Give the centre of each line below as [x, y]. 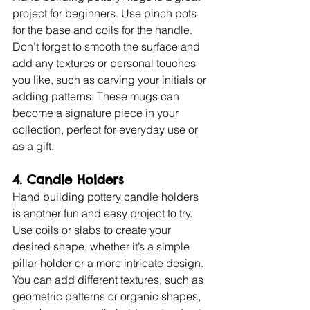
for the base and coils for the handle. [104, 30]
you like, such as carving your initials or [111, 80]
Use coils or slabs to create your [93, 230]
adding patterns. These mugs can [97, 97]
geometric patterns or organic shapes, [108, 297]
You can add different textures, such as [109, 280]
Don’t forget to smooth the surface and [108, 47]
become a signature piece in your [97, 113]
